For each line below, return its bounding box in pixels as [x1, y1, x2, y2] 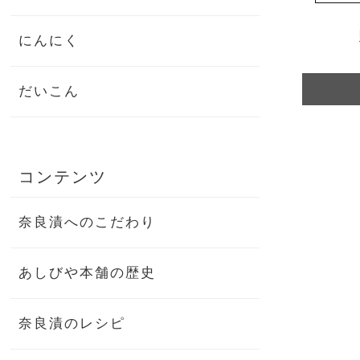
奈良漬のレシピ [18, 315, 126, 331]
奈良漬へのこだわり [18, 214, 157, 230]
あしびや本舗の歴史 [18, 264, 157, 280]
